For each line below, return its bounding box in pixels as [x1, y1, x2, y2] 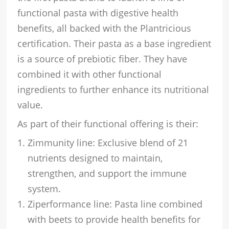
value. [17, 98, 43, 111]
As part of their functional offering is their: [17, 117, 199, 130]
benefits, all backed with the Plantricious [17, 21, 192, 34]
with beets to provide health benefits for [28, 213, 201, 225]
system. [28, 182, 61, 195]
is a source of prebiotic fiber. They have [17, 52, 188, 65]
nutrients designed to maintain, [28, 151, 163, 164]
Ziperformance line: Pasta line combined [28, 197, 203, 210]
